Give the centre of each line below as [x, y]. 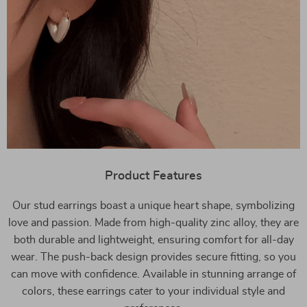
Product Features [153, 176]
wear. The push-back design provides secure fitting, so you [153, 257]
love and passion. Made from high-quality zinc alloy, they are [153, 223]
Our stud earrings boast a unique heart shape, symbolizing [153, 206]
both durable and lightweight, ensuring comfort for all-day [153, 240]
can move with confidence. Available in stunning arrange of [153, 274]
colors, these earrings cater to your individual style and [153, 291]
